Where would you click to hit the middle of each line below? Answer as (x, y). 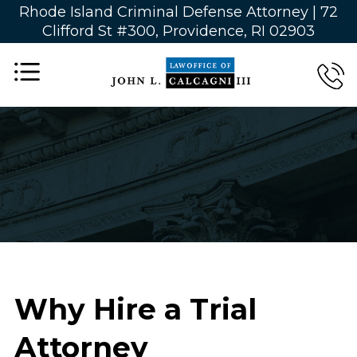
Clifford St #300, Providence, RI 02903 (178, 31)
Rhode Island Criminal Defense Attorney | (170, 12)
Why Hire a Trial (135, 309)
